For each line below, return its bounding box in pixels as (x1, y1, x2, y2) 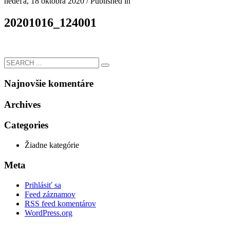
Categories (4, 120, 48, 131)
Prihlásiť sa (25, 180, 61, 189)
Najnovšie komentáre (4, 78, 93, 89)
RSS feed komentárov (25, 199, 96, 208)
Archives (4, 99, 41, 110)
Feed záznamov (25, 189, 75, 199)
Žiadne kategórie (25, 141, 79, 150)
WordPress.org (25, 208, 72, 217)
